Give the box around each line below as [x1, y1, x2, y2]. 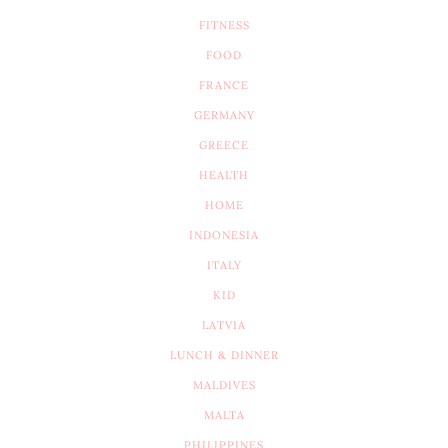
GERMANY [193, 108, 255, 123]
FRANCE [199, 78, 249, 93]
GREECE [199, 138, 249, 153]
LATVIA [202, 318, 246, 333]
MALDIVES [192, 378, 256, 393]
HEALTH [199, 168, 249, 183]
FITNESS [198, 18, 250, 33]
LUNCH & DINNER [169, 348, 279, 363]
